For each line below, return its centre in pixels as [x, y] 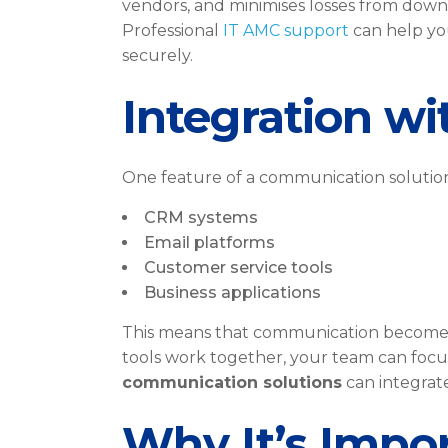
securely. [157, 55]
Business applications [232, 292]
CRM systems [201, 217]
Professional [172, 30]
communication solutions [232, 382]
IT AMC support [286, 30]
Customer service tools [238, 267]
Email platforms [209, 242]
